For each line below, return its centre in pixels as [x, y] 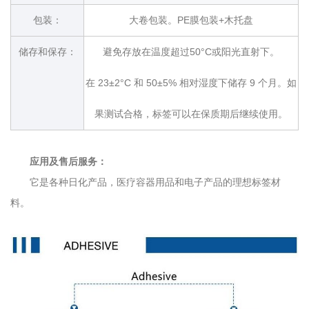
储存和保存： [47, 51]
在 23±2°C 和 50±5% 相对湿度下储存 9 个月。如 [191, 82]
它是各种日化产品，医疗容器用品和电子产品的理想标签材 [155, 182]
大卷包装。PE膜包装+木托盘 [191, 20]
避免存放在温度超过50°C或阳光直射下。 [191, 51]
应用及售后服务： [68, 161]
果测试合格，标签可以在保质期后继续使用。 [191, 113]
